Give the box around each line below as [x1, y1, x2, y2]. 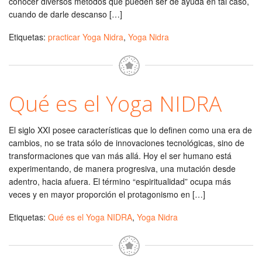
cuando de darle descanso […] [9, 8, 122, 20]
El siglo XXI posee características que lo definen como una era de [9, 124, 252, 136]
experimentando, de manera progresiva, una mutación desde [9, 163, 236, 174]
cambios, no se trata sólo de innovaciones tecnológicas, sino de [9, 137, 244, 149]
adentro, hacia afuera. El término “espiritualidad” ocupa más [9, 175, 231, 187]
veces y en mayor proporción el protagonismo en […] [9, 188, 205, 200]
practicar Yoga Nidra [48, 31, 123, 43]
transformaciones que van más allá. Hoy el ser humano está [9, 150, 232, 161]
